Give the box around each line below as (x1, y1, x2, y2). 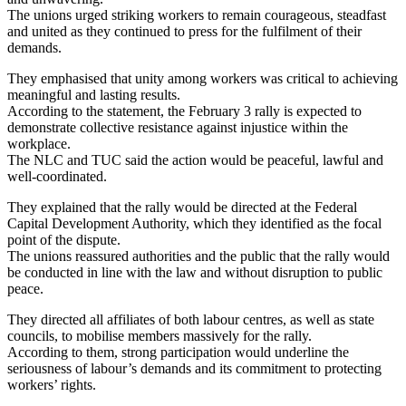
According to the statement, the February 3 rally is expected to (7, 102, 362, 119)
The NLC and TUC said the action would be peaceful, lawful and (7, 151, 383, 168)
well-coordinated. (7, 168, 107, 184)
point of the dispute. (7, 231, 121, 247)
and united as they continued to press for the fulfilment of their (7, 23, 362, 39)
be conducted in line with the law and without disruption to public (7, 264, 382, 280)
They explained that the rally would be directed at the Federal (7, 198, 357, 215)
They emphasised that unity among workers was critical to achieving (7, 70, 398, 86)
